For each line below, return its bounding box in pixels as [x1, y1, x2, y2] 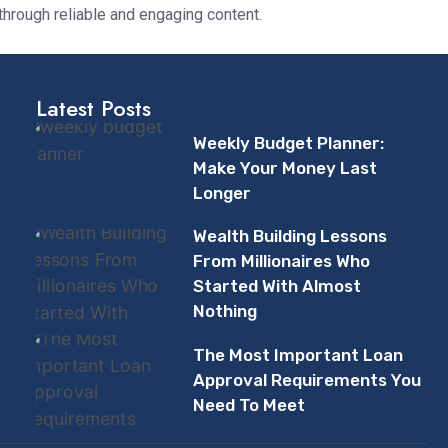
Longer [192, 182, 251, 203]
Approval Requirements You [192, 370, 421, 391]
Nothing [192, 301, 257, 322]
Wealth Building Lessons [192, 226, 387, 247]
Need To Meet [192, 395, 305, 416]
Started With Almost [192, 276, 361, 297]
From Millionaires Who [192, 251, 370, 272]
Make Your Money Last [192, 157, 377, 178]
